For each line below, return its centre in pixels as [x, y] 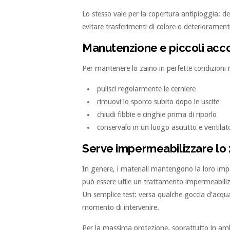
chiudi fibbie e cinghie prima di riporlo [157, 115]
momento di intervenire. [121, 208]
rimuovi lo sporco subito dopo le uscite [158, 102]
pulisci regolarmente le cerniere [147, 89]
